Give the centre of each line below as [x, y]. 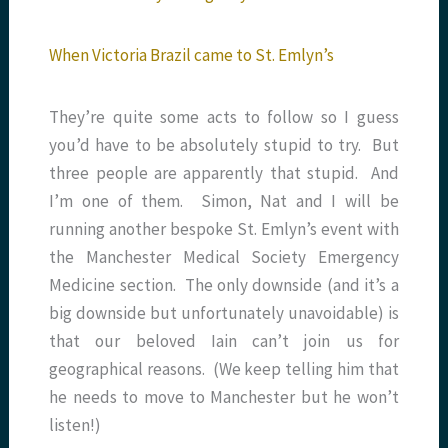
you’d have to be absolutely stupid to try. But [224, 145]
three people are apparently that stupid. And [224, 173]
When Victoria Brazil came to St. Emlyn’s [192, 55]
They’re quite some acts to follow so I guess [224, 117]
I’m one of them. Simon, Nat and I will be [224, 201]
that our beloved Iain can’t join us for [224, 341]
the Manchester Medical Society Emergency [224, 257]
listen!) [75, 425]
